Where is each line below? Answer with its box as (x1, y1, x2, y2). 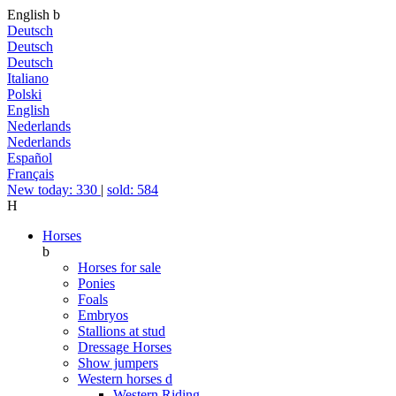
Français (7, 166, 54, 181)
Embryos (78, 308, 128, 323)
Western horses (78, 371, 165, 386)
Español (7, 150, 52, 165)
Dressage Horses (78, 339, 171, 354)
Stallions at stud (78, 324, 165, 339)
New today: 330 (7, 182, 101, 197)
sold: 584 (107, 182, 158, 197)
